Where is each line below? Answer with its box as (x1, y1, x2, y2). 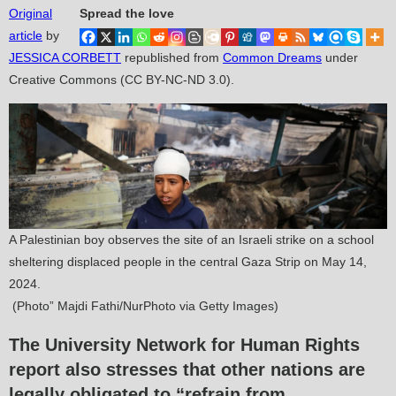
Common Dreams (223, 50, 322, 65)
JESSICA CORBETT (9, 50, 121, 65)
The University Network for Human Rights (9, 334, 360, 354)
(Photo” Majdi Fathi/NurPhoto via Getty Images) (9, 299, 278, 314)
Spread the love (80, 6, 174, 21)
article (9, 28, 42, 43)
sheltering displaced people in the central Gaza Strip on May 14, (9, 255, 367, 270)
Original (9, 6, 52, 21)
